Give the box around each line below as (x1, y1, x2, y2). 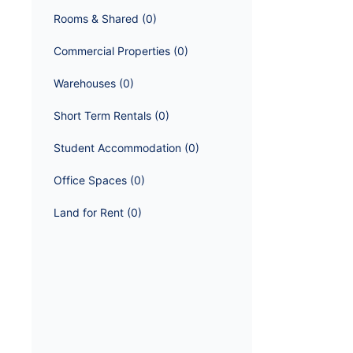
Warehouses (54, 76, 116, 90)
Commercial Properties (54, 44, 170, 58)
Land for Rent (54, 206, 124, 219)
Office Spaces (54, 173, 127, 187)
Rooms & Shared (54, 12, 139, 25)
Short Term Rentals (54, 109, 151, 122)
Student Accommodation (54, 141, 181, 154)
